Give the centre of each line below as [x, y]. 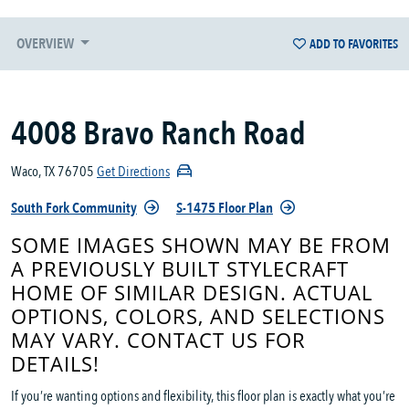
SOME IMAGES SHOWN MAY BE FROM [201, 246]
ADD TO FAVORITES [354, 44]
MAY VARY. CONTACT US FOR [158, 341]
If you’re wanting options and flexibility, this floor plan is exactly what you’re [203, 397]
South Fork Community [74, 209]
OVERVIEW [47, 44]
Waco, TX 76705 [52, 172]
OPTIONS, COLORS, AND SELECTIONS [198, 317]
